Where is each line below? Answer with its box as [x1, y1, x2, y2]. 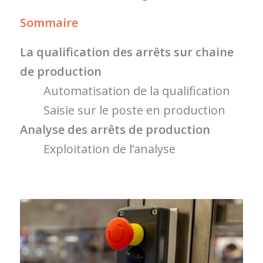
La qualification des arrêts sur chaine [19, 44, 234, 60]
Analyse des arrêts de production [19, 122, 210, 137]
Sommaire [19, 15, 78, 31]
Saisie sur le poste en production [43, 102, 225, 118]
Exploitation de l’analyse [43, 141, 176, 157]
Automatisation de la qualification [43, 83, 230, 99]
